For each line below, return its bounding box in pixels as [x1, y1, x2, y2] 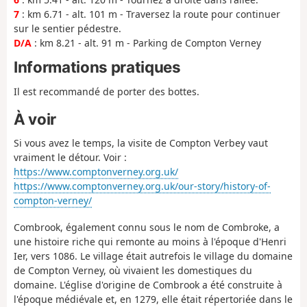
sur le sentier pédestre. [14, 21, 121, 35]
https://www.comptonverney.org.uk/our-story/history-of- [14, 180, 271, 193]
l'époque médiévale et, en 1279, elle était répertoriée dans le [14, 292, 293, 306]
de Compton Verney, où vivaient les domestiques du [14, 263, 252, 277]
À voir [14, 110, 56, 129]
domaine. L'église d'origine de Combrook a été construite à [14, 278, 282, 291]
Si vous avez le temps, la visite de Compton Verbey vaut [14, 136, 268, 150]
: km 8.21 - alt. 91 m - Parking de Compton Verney [32, 36, 261, 49]
